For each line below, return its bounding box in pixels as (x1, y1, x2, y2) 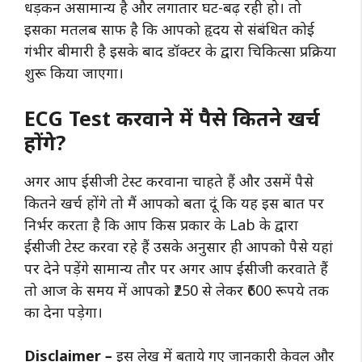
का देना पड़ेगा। (24, 301, 107, 322)
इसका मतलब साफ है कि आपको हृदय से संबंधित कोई (24, 19, 314, 39)
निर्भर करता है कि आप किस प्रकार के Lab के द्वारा (24, 214, 298, 234)
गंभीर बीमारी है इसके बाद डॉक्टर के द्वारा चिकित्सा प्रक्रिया (24, 40, 336, 61)
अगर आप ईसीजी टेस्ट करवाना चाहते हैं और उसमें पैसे (24, 170, 314, 191)
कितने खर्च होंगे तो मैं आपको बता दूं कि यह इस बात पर (24, 192, 324, 213)
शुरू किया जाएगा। (24, 62, 128, 82)
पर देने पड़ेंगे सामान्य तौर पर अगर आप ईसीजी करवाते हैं (24, 258, 328, 278)
